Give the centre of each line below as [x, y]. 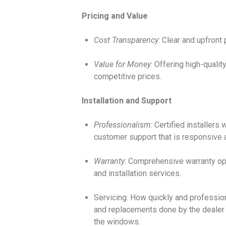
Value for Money [122, 64]
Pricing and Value [115, 16]
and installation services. [137, 173]
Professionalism [122, 125]
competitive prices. [127, 76]
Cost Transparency [126, 40]
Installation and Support [126, 100]
